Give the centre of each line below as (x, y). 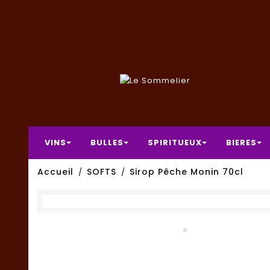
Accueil (55, 172)
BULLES (107, 143)
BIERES (241, 143)
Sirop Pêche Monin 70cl (187, 172)
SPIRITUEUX (175, 143)
